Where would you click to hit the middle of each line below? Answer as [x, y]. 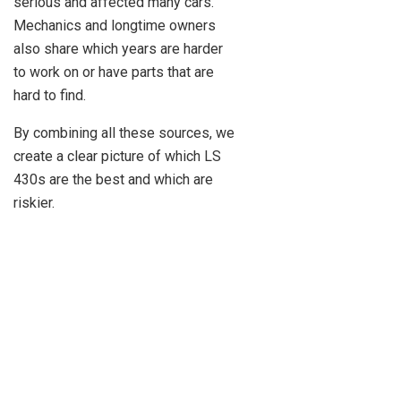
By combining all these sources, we [124, 133]
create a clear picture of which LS [117, 157]
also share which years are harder [118, 49]
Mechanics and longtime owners [115, 26]
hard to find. [50, 96]
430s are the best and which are [113, 180]
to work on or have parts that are [114, 73]
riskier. [34, 203]
